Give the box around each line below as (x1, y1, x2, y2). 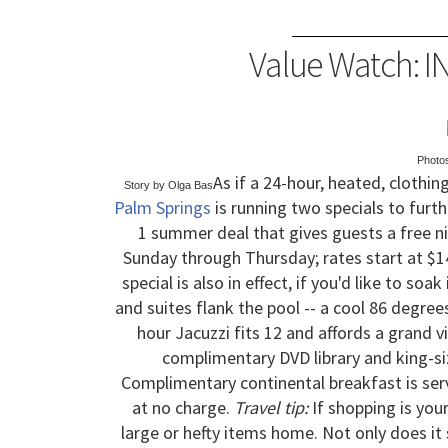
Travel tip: (233, 396, 308, 420)
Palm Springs (114, 196, 211, 220)
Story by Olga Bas (124, 179, 213, 192)
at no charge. (131, 396, 234, 420)
